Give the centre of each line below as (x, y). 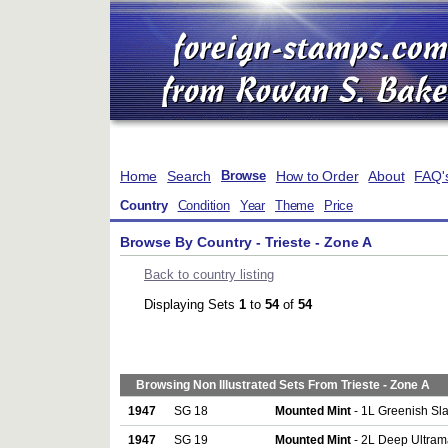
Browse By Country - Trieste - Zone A (246, 241)
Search (189, 176)
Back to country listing (209, 275)
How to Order (317, 176)
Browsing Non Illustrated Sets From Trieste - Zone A (283, 385)
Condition (203, 206)
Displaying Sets (191, 305)
